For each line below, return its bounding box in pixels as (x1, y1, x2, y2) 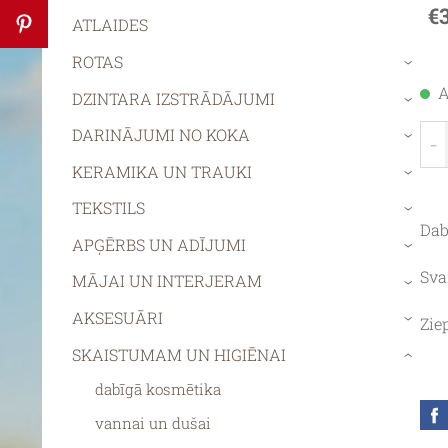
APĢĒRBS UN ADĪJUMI (72, 233, 246, 255)
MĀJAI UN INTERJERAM (72, 270, 262, 292)
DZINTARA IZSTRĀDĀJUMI (72, 87, 275, 109)
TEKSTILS (72, 197, 145, 219)
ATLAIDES (72, 14, 148, 36)
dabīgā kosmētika (94, 379, 221, 400)
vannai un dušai (94, 413, 211, 434)
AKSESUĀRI (72, 307, 163, 329)
